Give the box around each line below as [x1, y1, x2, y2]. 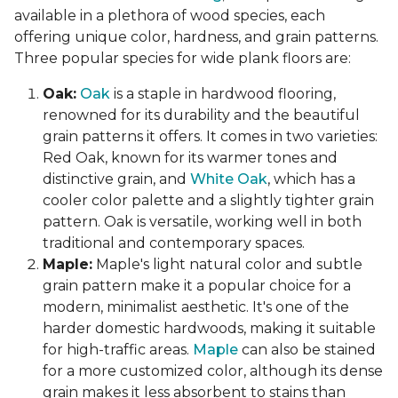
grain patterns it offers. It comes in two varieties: [43, 128, 378, 146]
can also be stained [238, 341, 376, 359]
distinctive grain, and [43, 171, 190, 188]
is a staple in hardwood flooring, [114, 85, 336, 103]
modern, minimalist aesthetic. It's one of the [43, 298, 349, 316]
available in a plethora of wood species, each [14, 7, 325, 25]
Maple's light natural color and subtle [92, 256, 362, 274]
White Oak [190, 171, 267, 188]
